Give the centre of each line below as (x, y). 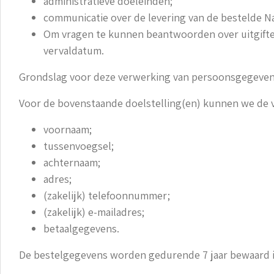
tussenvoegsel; (79, 146)
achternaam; (72, 163)
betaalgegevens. (81, 229)
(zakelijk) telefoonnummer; (107, 196)
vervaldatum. (74, 51)
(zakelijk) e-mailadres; (94, 212)
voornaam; (68, 130)
